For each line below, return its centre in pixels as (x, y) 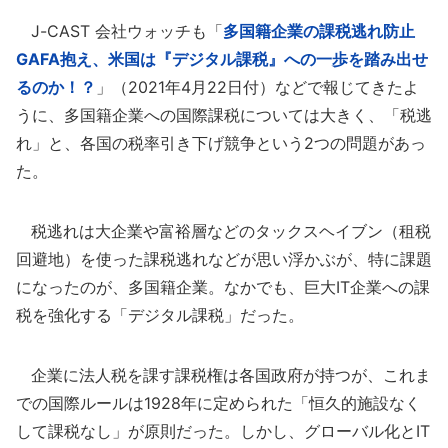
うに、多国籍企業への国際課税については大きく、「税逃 (224, 115)
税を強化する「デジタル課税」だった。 (160, 315)
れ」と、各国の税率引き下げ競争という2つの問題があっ (221, 143)
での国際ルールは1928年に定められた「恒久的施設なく (218, 403)
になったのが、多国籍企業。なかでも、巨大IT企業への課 (223, 287)
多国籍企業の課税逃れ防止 (327, 31)
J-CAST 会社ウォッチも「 (119, 31)
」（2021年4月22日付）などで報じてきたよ (257, 87)
